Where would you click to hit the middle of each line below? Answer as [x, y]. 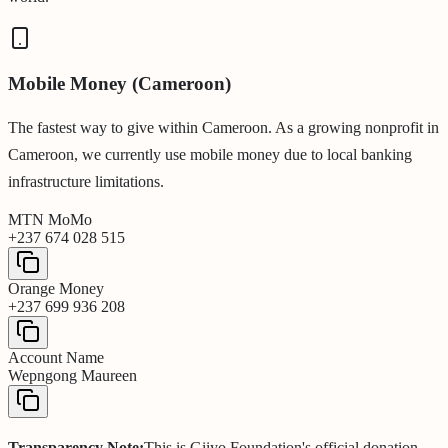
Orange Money [56, 288]
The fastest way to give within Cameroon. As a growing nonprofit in [223, 127]
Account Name [56, 357]
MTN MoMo [50, 219]
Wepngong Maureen [72, 375]
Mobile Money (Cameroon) [119, 83]
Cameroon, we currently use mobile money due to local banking [210, 154]
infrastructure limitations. [86, 181]
